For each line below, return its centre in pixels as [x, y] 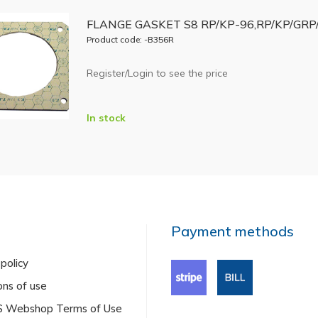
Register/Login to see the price [157, 73]
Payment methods [233, 231]
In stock [106, 117]
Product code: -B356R [130, 39]
